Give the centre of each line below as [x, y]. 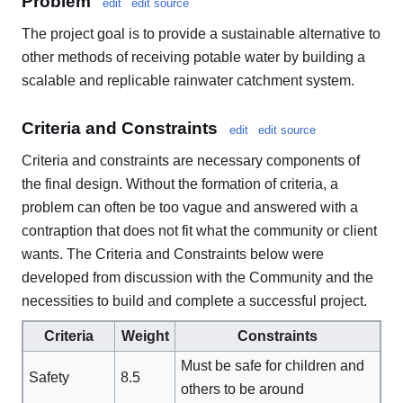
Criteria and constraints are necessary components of [191, 161]
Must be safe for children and [273, 366]
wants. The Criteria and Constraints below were [173, 255]
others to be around [243, 390]
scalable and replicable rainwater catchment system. [188, 80]
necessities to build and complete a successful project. [194, 301]
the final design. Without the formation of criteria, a [180, 184]
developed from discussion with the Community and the [197, 278]
